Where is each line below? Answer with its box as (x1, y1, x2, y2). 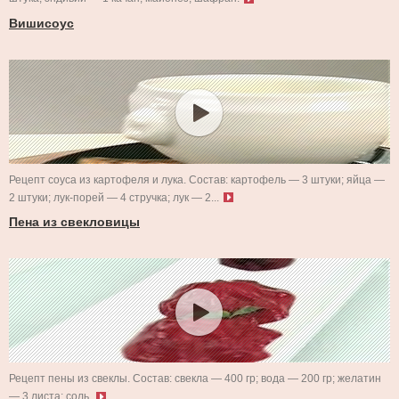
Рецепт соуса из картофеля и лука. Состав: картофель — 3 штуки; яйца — (9, 173, 385, 186)
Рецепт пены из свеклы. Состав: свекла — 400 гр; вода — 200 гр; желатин (9, 372, 381, 385)
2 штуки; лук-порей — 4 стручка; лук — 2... (9, 191, 219, 204)
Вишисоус (9, 15, 74, 30)
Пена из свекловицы (9, 215, 140, 229)
